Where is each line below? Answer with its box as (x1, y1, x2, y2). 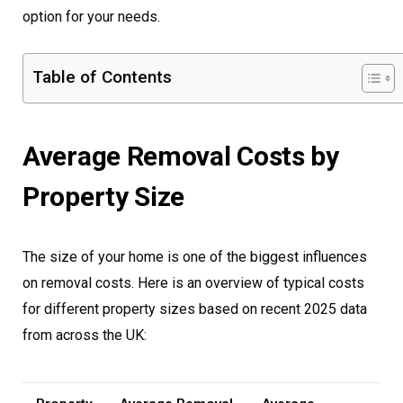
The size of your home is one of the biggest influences (22, 247, 367, 265)
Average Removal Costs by (22, 139, 339, 172)
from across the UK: (22, 326, 147, 344)
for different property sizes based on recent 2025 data (22, 300, 367, 318)
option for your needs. (22, 7, 160, 25)
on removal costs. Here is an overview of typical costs (22, 273, 364, 291)
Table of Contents (32, 66, 172, 87)
